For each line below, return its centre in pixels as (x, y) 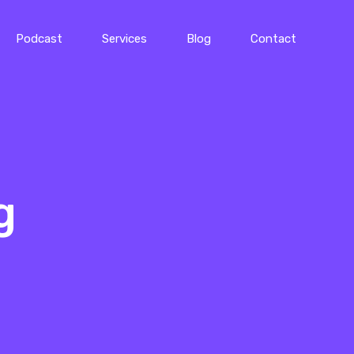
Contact (273, 39)
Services (124, 39)
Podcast (39, 39)
